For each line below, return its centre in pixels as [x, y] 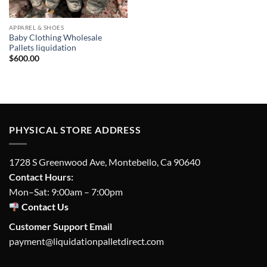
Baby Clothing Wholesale [55, 37]
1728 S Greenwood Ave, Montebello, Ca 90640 [105, 162]
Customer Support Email [60, 226]
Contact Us [44, 207]
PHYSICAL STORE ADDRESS [75, 129]
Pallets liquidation [42, 47]
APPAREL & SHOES [36, 28]
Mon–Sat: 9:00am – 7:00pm [66, 192]
